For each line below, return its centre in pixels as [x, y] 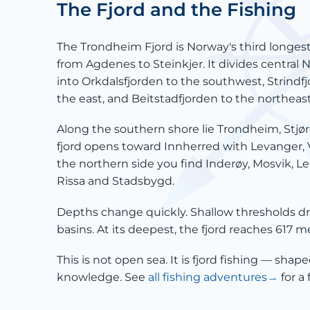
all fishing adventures [208, 277]
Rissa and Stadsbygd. [116, 181]
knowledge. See [102, 277]
